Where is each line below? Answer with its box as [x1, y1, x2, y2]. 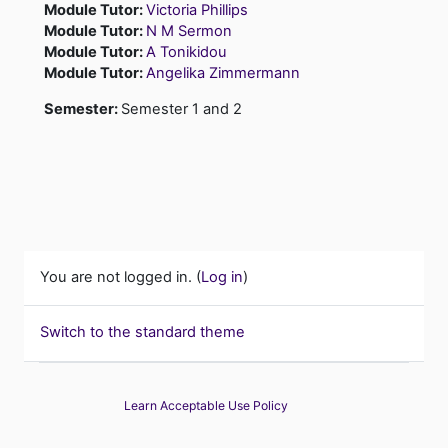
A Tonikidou [146, 42, 227, 61]
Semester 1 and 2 [121, 99, 242, 118]
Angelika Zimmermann [146, 63, 300, 82]
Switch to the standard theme [40, 323, 245, 342]
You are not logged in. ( [40, 267, 201, 286]
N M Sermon [146, 21, 232, 40]
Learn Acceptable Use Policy [124, 398, 288, 413]
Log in [201, 267, 243, 286]
